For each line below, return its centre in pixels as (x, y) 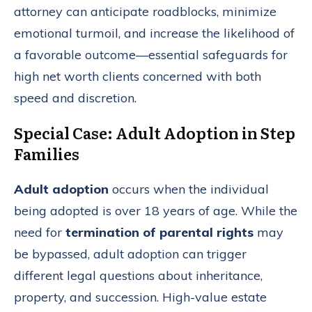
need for (40, 233)
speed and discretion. (75, 98)
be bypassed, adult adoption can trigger (130, 254)
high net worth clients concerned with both (138, 77)
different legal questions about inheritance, (138, 276)
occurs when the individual (189, 189)
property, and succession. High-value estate (140, 297)
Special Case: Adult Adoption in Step (155, 133)
